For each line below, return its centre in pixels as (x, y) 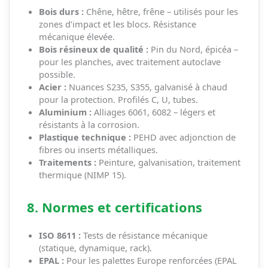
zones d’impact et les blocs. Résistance (117, 24)
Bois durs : (61, 11)
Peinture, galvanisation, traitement (168, 162)
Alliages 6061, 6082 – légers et (153, 112)
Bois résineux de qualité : (93, 49)
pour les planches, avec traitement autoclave (130, 61)
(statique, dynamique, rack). (95, 247)
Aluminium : (65, 112)
